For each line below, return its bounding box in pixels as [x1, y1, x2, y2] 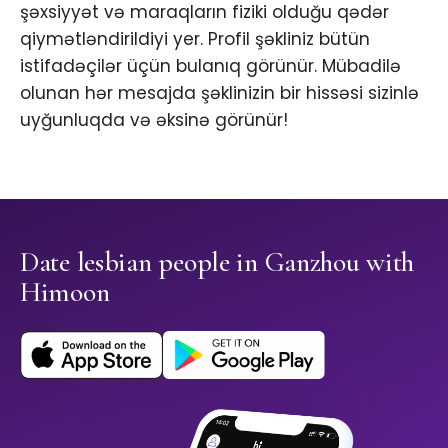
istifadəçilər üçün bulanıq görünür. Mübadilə [20, 54, 401, 79]
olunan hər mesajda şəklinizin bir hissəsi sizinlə [20, 81, 419, 106]
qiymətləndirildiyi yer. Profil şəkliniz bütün [20, 27, 370, 52]
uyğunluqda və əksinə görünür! [20, 108, 288, 133]
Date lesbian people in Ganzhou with [20, 245, 415, 280]
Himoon [20, 275, 110, 310]
